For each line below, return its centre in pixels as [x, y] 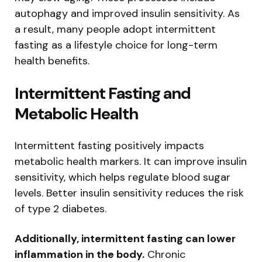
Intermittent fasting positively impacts [109, 146]
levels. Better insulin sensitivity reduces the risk [129, 193]
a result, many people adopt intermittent [115, 30]
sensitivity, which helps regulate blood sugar [123, 177]
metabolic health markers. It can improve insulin [131, 162]
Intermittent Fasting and [103, 94]
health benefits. [52, 61]
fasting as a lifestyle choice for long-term [116, 45]
